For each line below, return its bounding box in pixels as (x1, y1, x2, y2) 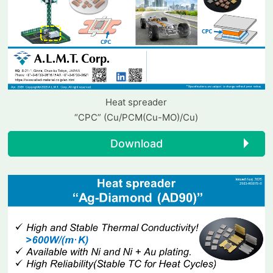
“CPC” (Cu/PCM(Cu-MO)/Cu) (74, 111, 199, 123)
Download (110, 136, 163, 150)
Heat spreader (105, 96, 168, 108)
